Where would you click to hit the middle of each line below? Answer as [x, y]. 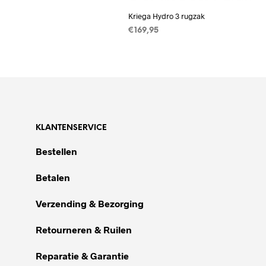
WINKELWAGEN [159, 56]
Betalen [53, 177]
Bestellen [56, 151]
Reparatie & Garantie [82, 255]
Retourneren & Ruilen [85, 229]
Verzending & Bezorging [90, 203]
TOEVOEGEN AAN [163, 46]
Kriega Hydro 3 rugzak [166, 16]
